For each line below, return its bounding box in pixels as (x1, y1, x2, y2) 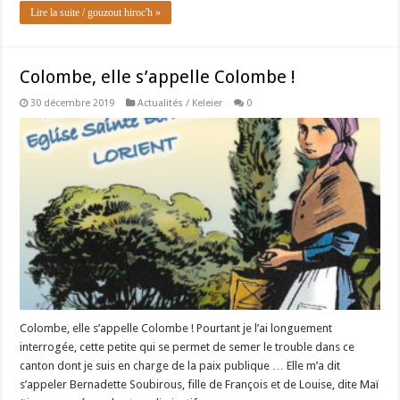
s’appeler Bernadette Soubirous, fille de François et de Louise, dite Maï (20, 378, 379, 392)
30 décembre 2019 (30, 97, 115, 110)
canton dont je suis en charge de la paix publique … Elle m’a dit (20, 359, 341, 373)
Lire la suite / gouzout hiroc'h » (30, 6, 162, 20)
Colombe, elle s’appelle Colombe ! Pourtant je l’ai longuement (20, 321, 333, 336)
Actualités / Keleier (137, 97, 223, 110)
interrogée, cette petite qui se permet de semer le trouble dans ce (20, 340, 355, 354)
